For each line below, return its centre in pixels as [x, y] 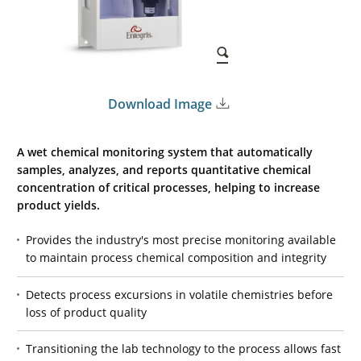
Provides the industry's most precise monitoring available [181, 240]
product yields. [58, 205]
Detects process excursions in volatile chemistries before [180, 294]
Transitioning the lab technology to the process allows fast [184, 349]
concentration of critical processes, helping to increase [168, 188]
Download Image [160, 104]
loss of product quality [87, 312]
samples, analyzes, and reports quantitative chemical [164, 170]
